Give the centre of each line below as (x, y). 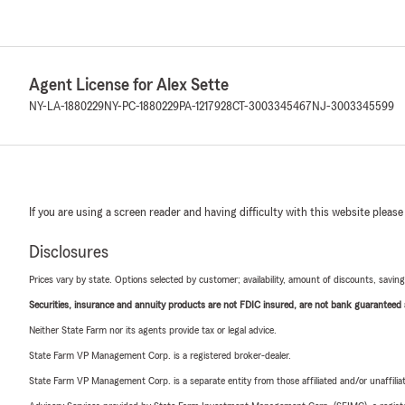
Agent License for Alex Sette (129, 85)
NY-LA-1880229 (66, 106)
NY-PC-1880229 (141, 106)
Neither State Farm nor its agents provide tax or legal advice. (153, 330)
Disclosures (69, 252)
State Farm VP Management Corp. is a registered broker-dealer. (160, 355)
